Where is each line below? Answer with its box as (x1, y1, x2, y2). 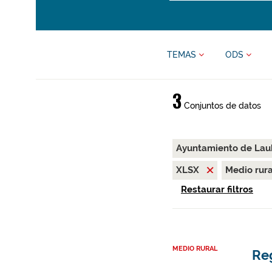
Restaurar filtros (180, 184, 253, 195)
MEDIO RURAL (172, 245, 217, 253)
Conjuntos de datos (181, 101, 261, 110)
